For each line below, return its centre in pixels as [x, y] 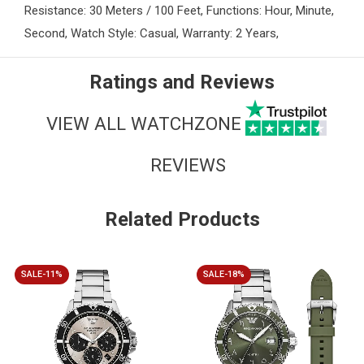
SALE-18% [224, 275]
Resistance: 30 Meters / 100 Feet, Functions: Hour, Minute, [179, 11]
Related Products [182, 220]
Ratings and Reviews [182, 82]
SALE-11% [42, 275]
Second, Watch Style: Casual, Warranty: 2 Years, [153, 34]
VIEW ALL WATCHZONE [143, 123]
